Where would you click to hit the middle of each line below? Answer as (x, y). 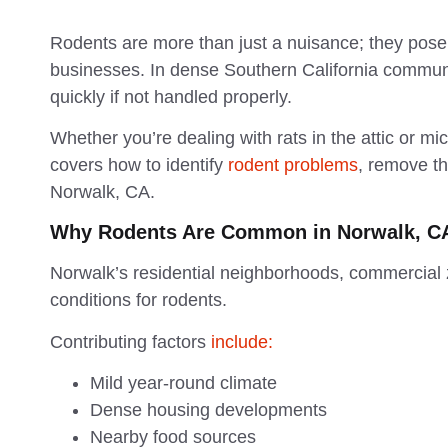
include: (239, 341)
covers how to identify (136, 164)
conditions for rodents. (138, 300)
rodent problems (290, 164)
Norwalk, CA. (102, 191)
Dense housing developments (208, 410)
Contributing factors (128, 341)
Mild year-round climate (183, 383)
